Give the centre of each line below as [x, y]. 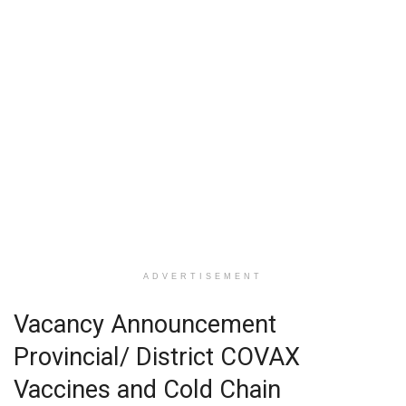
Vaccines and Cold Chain [147, 389]
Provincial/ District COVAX [157, 357]
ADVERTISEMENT [203, 277]
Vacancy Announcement [145, 324]
